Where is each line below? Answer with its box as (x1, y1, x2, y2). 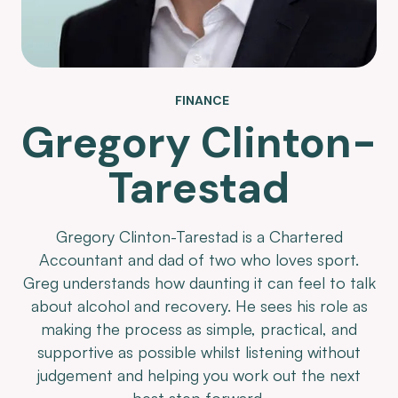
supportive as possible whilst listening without (37, 341, 361, 362)
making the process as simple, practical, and (41, 318, 357, 338)
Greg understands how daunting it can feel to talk (22, 272, 376, 292)
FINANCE (174, 92, 229, 108)
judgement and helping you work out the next (37, 364, 361, 385)
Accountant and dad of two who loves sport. (39, 249, 359, 269)
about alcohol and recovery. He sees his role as (30, 295, 368, 315)
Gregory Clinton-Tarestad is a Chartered (55, 226, 343, 246)
